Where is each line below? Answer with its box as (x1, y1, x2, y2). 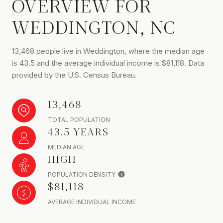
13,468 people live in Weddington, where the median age (12, 46, 205, 56)
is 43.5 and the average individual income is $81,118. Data (12, 58, 204, 68)
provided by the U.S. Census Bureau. (12, 70, 137, 80)
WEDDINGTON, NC (12, 13, 176, 39)
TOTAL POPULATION (48, 115, 110, 123)
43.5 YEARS (48, 123, 109, 138)
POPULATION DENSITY (48, 170, 115, 178)
